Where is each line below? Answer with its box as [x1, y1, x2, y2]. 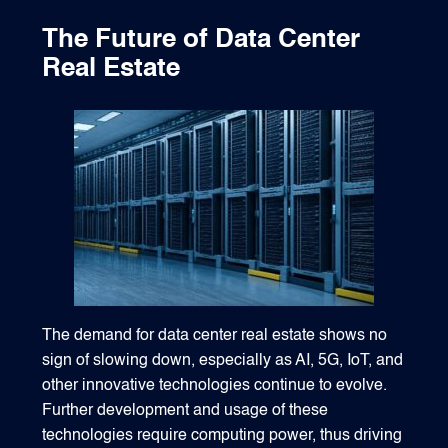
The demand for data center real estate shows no [42, 327, 388, 344]
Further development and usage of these [42, 402, 329, 419]
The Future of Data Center [42, 26, 361, 53]
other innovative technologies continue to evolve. [42, 377, 388, 394]
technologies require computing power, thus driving [42, 427, 403, 444]
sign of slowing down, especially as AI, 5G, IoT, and [42, 352, 404, 369]
